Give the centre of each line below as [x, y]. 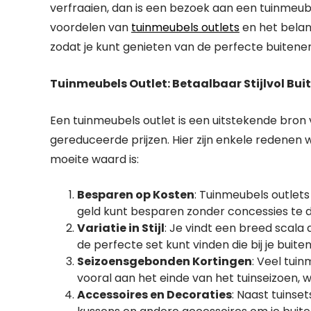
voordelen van [91, 27]
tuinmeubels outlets [185, 27]
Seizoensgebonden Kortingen [165, 261]
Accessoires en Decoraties [154, 295]
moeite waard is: [94, 159]
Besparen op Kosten [136, 195]
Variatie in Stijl [121, 228]
